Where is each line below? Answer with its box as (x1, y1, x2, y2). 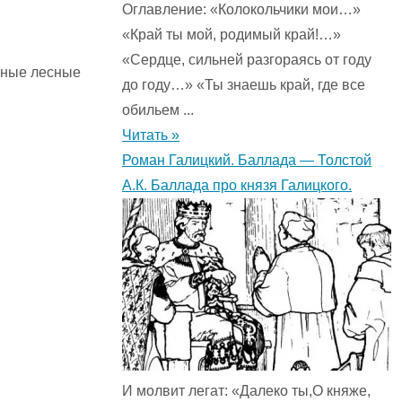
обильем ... (122, 102, 194, 118)
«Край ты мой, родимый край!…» (122, 27, 341, 43)
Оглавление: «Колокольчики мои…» (122, 2, 361, 18)
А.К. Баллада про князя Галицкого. (122, 178, 352, 194)
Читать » (122, 127, 179, 144)
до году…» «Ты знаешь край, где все (122, 77, 365, 93)
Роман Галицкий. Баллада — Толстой (122, 153, 371, 169)
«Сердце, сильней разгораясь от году (122, 52, 371, 68)
